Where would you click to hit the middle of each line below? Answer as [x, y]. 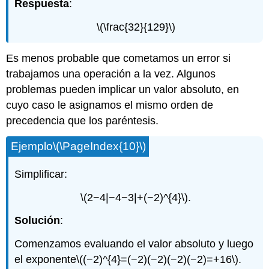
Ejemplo [32, 146]
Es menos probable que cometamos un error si [119, 59]
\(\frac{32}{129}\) [136, 27]
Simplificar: [41, 174]
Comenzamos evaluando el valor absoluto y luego [134, 244]
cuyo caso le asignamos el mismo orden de [110, 105]
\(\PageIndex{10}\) [100, 146]
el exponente [46, 260]
